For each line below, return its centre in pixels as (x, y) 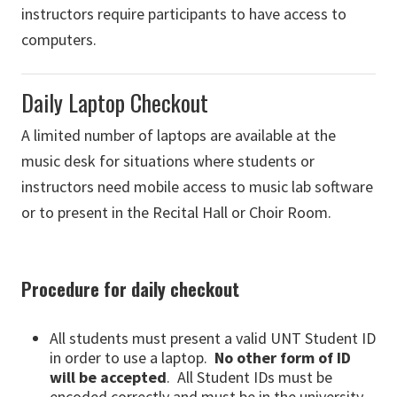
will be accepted (108, 378)
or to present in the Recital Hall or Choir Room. (176, 213)
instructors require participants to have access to (184, 14)
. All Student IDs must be (249, 378)
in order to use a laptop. (132, 358)
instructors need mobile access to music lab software (197, 187)
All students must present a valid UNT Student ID (213, 339)
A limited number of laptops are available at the (179, 136)
